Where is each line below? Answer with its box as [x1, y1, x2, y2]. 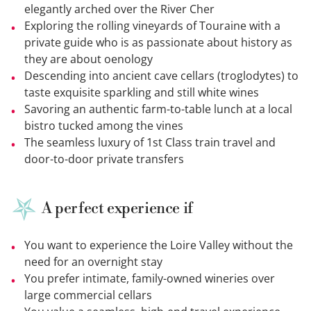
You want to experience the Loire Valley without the [24, 237, 293, 253]
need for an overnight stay [24, 254, 162, 270]
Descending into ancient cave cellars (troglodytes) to [24, 68, 299, 84]
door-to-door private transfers [24, 151, 184, 167]
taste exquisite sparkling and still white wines [24, 85, 259, 101]
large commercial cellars [24, 287, 152, 303]
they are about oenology [24, 51, 153, 67]
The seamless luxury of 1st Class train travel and [24, 135, 276, 151]
